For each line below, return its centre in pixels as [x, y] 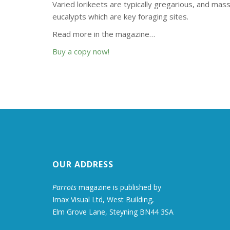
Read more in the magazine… [104, 34]
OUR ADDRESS [83, 164]
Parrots [64, 187]
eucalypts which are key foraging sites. [120, 16]
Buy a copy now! [81, 51]
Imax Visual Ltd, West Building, [103, 199]
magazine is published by [119, 187]
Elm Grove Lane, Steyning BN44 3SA [113, 212]
